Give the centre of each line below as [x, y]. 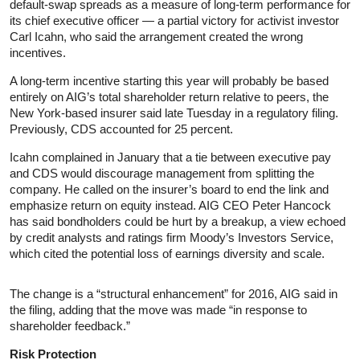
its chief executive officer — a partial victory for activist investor [174, 20]
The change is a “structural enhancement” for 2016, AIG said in [174, 293]
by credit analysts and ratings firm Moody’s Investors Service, [172, 237]
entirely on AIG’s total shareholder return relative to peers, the [169, 96]
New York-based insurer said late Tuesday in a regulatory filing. [174, 112]
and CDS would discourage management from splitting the [162, 173]
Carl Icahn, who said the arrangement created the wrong [156, 36]
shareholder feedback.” [70, 325]
